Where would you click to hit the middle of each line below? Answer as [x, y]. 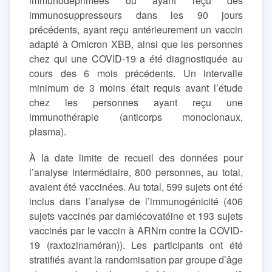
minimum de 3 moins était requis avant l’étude [136, 88]
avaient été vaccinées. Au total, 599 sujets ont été [136, 187]
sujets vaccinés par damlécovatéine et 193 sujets [136, 216]
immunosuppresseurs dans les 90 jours [136, 15]
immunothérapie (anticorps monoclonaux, [136, 117]
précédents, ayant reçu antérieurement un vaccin [136, 29]
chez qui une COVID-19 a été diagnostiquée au [136, 59]
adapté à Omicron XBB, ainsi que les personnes [136, 44]
